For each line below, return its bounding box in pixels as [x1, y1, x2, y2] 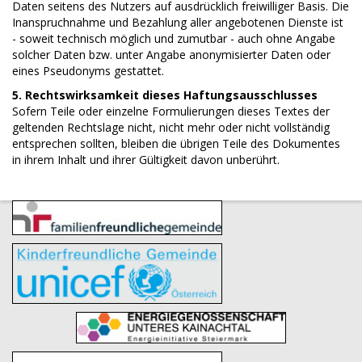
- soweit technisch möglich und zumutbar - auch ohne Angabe [12, 31, 335, 46]
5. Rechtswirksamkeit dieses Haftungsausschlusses [12, 87, 318, 103]
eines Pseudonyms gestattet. [12, 63, 164, 78]
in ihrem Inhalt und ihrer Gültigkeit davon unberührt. [12, 152, 280, 167]
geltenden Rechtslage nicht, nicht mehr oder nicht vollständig [12, 120, 330, 135]
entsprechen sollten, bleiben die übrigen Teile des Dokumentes [12, 136, 340, 151]
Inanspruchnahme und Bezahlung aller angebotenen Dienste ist [12, 15, 343, 30]
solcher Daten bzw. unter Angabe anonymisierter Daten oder [12, 47, 330, 62]
